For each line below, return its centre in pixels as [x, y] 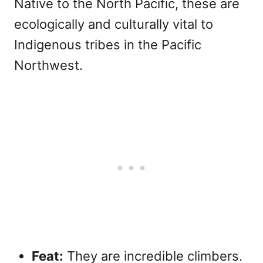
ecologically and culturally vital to [114, 24]
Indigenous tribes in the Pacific [108, 45]
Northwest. [48, 65]
